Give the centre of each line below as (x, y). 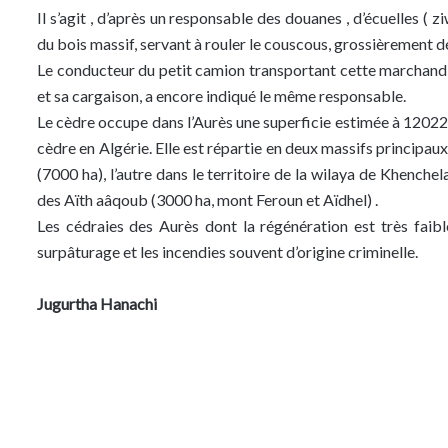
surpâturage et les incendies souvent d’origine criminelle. (227, 251)
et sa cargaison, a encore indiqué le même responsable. (221, 95)
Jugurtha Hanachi (97, 303)
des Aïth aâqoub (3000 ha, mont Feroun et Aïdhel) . (207, 199)
